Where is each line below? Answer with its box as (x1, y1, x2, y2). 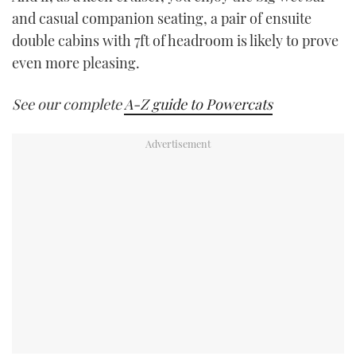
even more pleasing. (12, 53, 140, 73)
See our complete (12, 94, 124, 114)
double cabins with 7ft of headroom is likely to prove (12, 31, 339, 51)
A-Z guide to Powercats (124, 94, 273, 114)
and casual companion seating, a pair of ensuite (12, 9, 311, 29)
